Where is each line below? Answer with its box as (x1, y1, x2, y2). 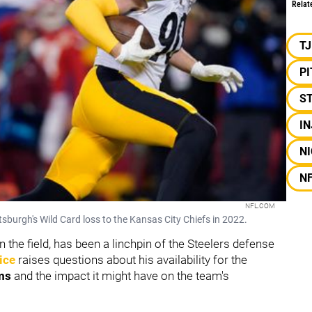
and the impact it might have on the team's (11, 268, 229, 283)
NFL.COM (244, 201, 275, 210)
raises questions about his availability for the (15, 252, 247, 267)
